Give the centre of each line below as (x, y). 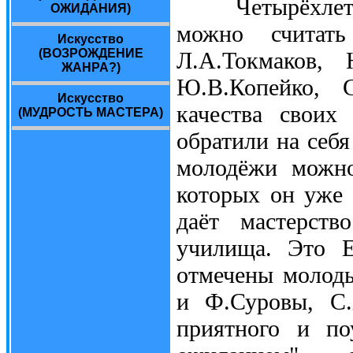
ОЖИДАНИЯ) (91, 8)
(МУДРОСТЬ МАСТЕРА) (91, 112)
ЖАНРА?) (91, 67)
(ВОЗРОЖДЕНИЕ (91, 53)
